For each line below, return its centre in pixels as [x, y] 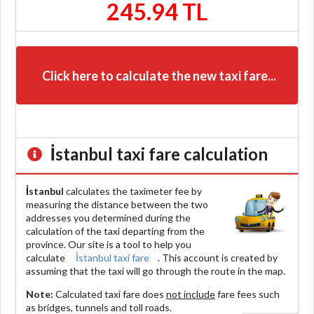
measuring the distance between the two [117, 204]
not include [191, 294]
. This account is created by [218, 257]
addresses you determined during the [108, 217]
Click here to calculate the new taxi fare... [159, 75]
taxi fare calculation [190, 153]
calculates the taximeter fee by [133, 191]
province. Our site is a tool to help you [109, 244]
